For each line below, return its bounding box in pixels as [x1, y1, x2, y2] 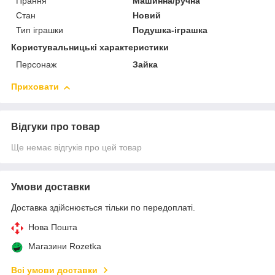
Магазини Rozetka [28, 241, 101, 252]
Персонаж [16, 60, 56, 70]
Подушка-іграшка [133, 25, 208, 36]
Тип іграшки [16, 25, 63, 36]
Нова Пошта [28, 222, 77, 233]
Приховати [11, 82, 59, 92]
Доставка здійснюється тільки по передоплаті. [11, 203, 195, 213]
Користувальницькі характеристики [11, 42, 169, 53]
